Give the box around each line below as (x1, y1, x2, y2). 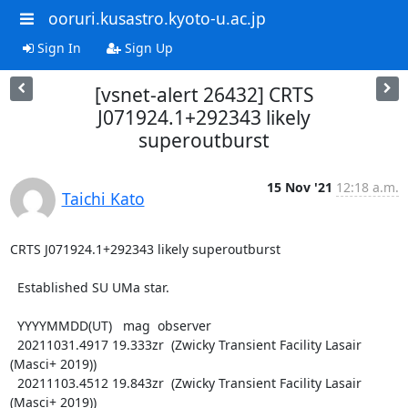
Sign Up (120, 38, 173, 56)
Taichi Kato (61, 187, 145, 209)
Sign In (33, 38, 81, 56)
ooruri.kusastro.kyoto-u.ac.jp (47, 7, 266, 29)
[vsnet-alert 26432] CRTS (94, 81, 314, 107)
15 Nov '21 (266, 178, 332, 196)
